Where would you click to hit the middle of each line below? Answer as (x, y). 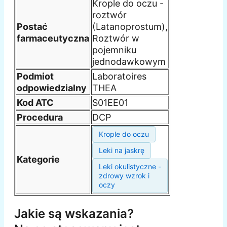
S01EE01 (110, 102)
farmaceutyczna (53, 38)
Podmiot (35, 76)
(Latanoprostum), (130, 26)
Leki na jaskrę (122, 150)
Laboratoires (119, 76)
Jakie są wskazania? (74, 213)
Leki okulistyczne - (130, 166)
